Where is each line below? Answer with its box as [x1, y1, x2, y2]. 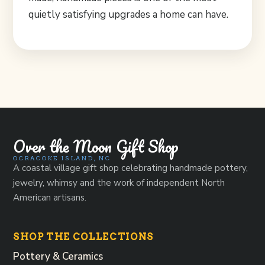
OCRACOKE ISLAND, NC [13, 154, 111, 162]
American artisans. [13, 192, 86, 204]
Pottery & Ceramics [13, 250, 103, 264]
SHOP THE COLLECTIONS [13, 231, 154, 243]
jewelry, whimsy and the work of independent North [13, 177, 225, 189]
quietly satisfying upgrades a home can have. [28, 7, 228, 21]
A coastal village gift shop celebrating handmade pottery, [13, 162, 248, 174]
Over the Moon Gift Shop [13, 134, 179, 160]
